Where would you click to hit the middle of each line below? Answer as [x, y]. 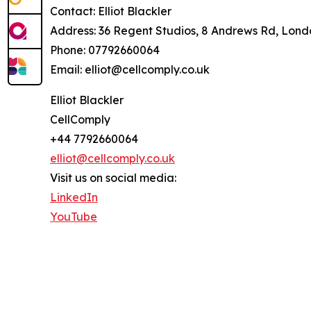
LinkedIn [74, 197]
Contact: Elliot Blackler [111, 11]
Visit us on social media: [113, 177]
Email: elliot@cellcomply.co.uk [130, 69]
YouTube [74, 216]
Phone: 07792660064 [105, 50]
